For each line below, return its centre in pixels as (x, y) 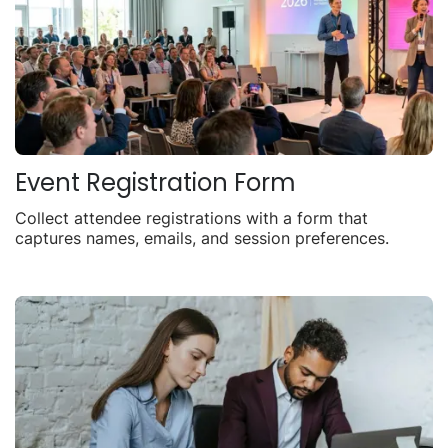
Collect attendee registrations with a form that (191, 217)
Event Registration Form (155, 182)
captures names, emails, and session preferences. (202, 237)
